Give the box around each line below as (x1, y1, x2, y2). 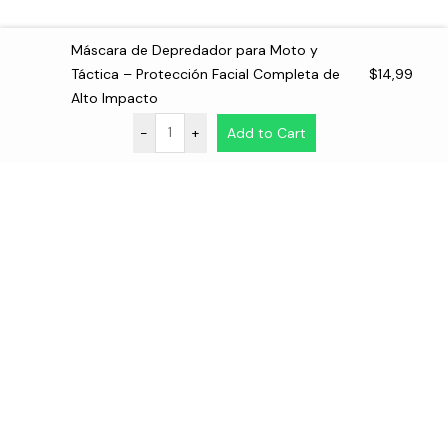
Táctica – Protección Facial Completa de (71, 65, 340, 83)
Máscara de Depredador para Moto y (71, 41, 318, 59)
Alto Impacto (71, 89, 158, 107)
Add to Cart (226, 124, 306, 142)
